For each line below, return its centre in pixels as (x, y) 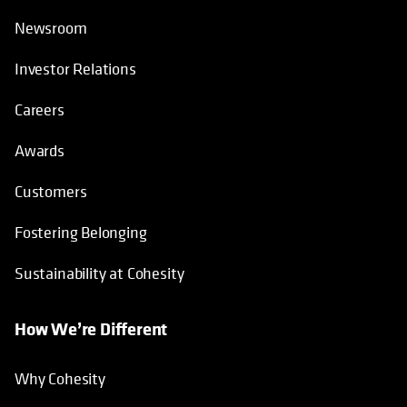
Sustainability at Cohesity (100, 273)
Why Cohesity (60, 378)
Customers (51, 191)
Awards (40, 150)
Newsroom (51, 27)
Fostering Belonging (81, 232)
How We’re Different (91, 328)
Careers (40, 109)
